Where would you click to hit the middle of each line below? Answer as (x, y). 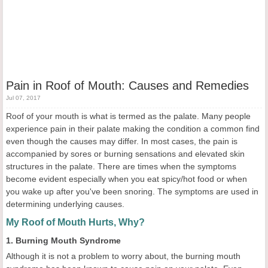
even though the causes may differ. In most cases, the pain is (122, 141)
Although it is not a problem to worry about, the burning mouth (123, 256)
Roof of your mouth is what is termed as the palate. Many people (128, 116)
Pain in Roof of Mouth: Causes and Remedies (127, 86)
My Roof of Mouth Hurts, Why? (75, 223)
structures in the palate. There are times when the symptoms (121, 167)
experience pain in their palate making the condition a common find (133, 129)
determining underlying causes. (65, 204)
